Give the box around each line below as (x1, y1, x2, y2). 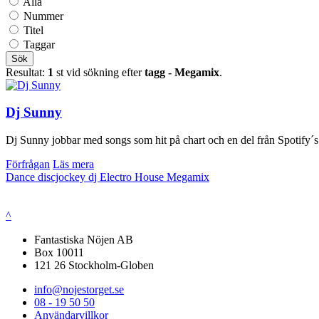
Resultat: (6, 66, 48, 78)
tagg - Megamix (145, 66, 219, 78)
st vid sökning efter (53, 66, 145, 78)
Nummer (23, 9, 63, 22)
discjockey (38, 170, 88, 183)
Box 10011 (34, 246, 84, 258)
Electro (100, 170, 135, 183)
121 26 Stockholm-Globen (34, 258, 154, 271)
